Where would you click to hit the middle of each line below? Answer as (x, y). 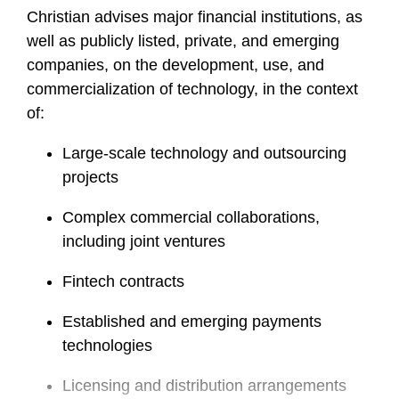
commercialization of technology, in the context (192, 89)
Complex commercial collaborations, (191, 217)
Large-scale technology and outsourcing (204, 153)
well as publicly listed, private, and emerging (183, 41)
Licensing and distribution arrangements (204, 386)
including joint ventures (144, 241)
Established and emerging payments (192, 322)
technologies (107, 346)
